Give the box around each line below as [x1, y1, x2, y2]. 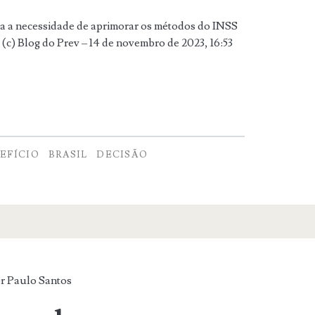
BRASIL [48, 148, 88, 160]
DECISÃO [96, 148, 148, 160]
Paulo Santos [7, 273, 72, 288]
